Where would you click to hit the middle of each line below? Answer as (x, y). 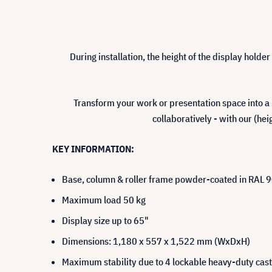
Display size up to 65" (105, 220)
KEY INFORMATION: (93, 148)
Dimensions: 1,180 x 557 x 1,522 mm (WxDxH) (156, 241)
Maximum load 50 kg (104, 199)
